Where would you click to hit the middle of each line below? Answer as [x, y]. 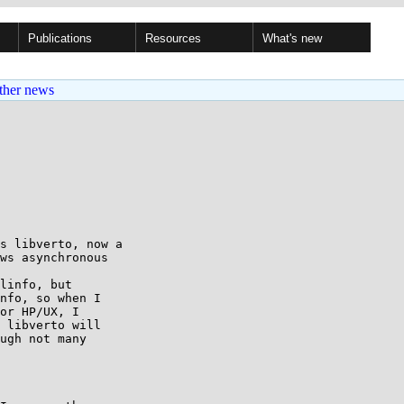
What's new [292, 38]
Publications [60, 38]
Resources [173, 38]
